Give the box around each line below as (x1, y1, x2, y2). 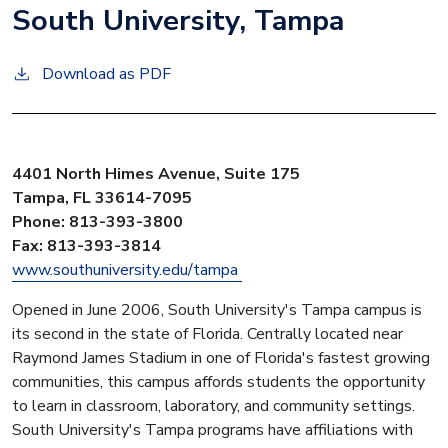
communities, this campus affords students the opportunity (12, 370, 425, 393)
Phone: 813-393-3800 (12, 210, 187, 233)
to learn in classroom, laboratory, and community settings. (12, 394, 415, 417)
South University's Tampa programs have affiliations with (12, 418, 413, 441)
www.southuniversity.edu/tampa (12, 258, 242, 281)
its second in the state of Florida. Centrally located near (12, 322, 403, 345)
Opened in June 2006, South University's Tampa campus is (12, 298, 422, 321)
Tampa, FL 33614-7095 (12, 186, 196, 209)
